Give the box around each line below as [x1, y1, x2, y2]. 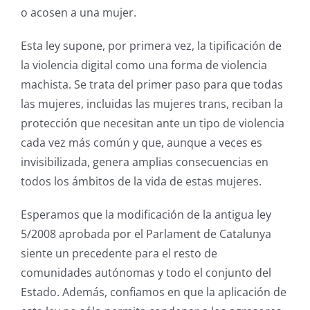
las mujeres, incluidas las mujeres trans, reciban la [21, 96, 283, 112]
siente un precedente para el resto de [21, 246, 217, 262]
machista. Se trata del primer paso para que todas [21, 77, 283, 93]
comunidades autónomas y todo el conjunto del [21, 265, 271, 281]
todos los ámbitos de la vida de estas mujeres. [21, 174, 262, 190]
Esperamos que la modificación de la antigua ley [21, 207, 271, 223]
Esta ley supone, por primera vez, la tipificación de [21, 38, 282, 54]
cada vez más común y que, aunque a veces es [21, 135, 262, 151]
